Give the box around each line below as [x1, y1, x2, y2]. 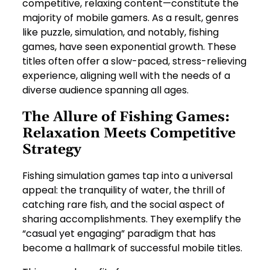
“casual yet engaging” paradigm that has [22, 227, 216, 241]
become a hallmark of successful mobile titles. [22, 241, 243, 256]
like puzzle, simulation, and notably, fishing [22, 25, 219, 39]
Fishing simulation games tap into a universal [22, 169, 233, 183]
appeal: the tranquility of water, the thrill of [22, 183, 226, 198]
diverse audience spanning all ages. [22, 83, 189, 97]
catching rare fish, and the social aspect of [22, 198, 225, 212]
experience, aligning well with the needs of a [22, 68, 231, 83]
